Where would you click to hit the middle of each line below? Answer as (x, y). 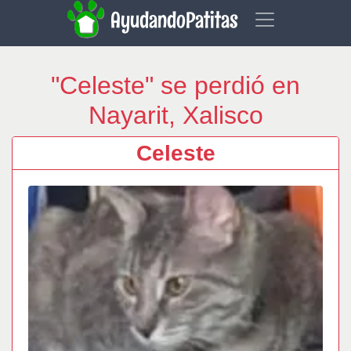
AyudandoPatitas (176, 20)
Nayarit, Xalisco (175, 115)
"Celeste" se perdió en (175, 85)
